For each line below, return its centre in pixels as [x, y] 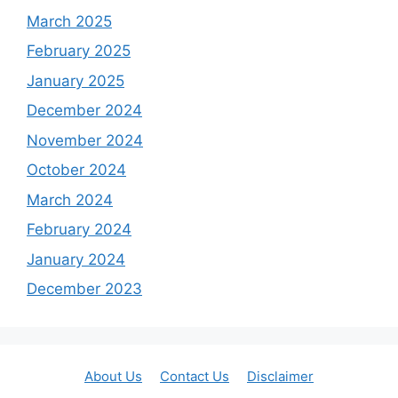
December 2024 [84, 111]
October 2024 [76, 170]
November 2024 [85, 140]
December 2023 [84, 289]
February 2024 [79, 230]
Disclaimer [280, 377]
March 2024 [70, 199]
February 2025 [79, 51]
